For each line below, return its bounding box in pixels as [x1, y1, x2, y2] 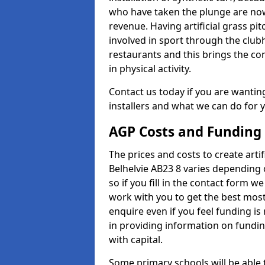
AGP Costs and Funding [109, 122, 261, 141]
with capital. [109, 233, 163, 246]
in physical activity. [109, 62, 191, 75]
